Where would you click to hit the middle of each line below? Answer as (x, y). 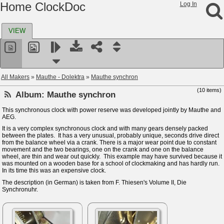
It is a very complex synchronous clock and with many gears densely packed (105, 129)
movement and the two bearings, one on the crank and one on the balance (103, 150)
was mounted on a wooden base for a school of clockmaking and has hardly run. (111, 164)
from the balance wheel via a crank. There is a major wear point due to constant (109, 143)
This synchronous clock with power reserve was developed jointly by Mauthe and (112, 110)
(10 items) (209, 90)
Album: (30, 94)
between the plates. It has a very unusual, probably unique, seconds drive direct (111, 136)
